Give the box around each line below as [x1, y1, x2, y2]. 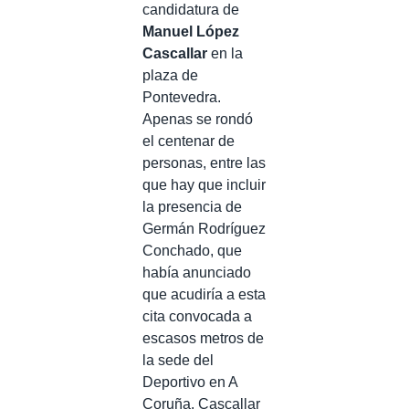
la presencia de [142, 198, 242, 215]
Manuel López [142, 23, 239, 39]
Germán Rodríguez [142, 220, 266, 236]
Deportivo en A [142, 373, 237, 390]
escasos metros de [142, 330, 264, 346]
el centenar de [142, 132, 235, 149]
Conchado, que [142, 242, 242, 258]
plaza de [142, 67, 198, 83]
